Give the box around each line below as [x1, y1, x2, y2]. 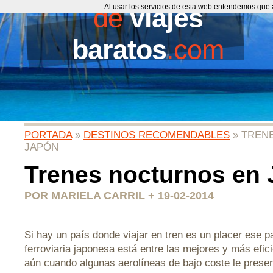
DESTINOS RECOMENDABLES [83, 129, 230, 141]
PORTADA [24, 129, 72, 141]
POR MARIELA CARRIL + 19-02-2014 [24, 189, 214, 202]
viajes [129, 2, 203, 34]
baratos [72, 34, 166, 65]
